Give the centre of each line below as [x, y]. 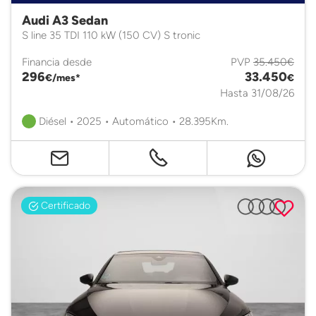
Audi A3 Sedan [65, 20]
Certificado [64, 205]
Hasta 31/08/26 [257, 93]
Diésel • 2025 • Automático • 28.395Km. [132, 121]
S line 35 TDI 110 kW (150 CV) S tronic [111, 35]
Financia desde [57, 62]
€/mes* [63, 78]
